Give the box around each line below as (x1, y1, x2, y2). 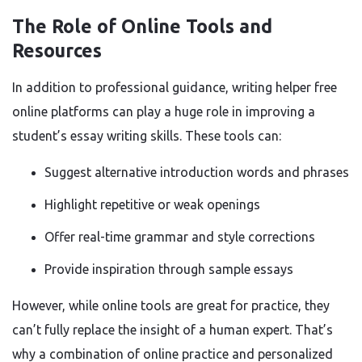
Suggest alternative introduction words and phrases (44, 165, 349, 179)
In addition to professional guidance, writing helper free (12, 80, 337, 95)
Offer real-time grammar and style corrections (44, 229, 315, 244)
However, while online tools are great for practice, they (12, 298, 330, 313)
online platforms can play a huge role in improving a (12, 104, 315, 119)
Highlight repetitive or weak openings (44, 197, 260, 212)
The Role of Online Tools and (12, 16, 272, 36)
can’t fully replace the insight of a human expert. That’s (12, 322, 333, 337)
